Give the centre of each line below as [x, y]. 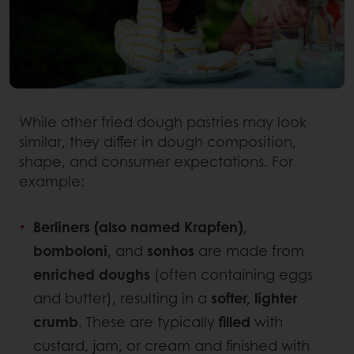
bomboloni [70, 250]
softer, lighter [254, 298]
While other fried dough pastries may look [163, 121]
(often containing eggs [232, 274]
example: [52, 181]
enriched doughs [92, 274]
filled [235, 321]
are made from [249, 250]
